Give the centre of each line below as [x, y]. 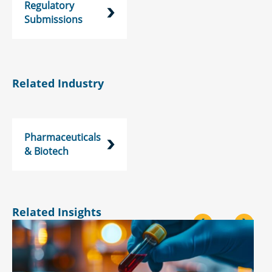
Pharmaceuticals [63, 137]
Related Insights [57, 212]
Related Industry [58, 83]
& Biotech [46, 151]
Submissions [53, 19]
